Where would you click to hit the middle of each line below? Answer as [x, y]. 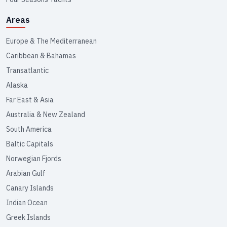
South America [29, 129]
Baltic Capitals [30, 144]
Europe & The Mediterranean [51, 41]
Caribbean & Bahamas [41, 56]
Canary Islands [30, 188]
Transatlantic [27, 70]
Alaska [17, 85]
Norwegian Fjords [34, 159]
